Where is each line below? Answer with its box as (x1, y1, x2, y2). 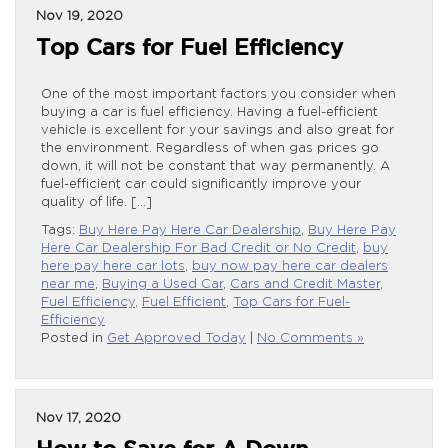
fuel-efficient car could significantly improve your (41, 177, 361, 191)
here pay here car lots (41, 259, 185, 273)
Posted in (41, 331, 107, 345)
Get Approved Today (107, 331, 246, 345)
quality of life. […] (41, 195, 152, 209)
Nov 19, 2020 (36, 9, 123, 23)
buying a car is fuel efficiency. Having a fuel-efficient (41, 105, 378, 119)
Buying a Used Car (102, 277, 223, 291)
